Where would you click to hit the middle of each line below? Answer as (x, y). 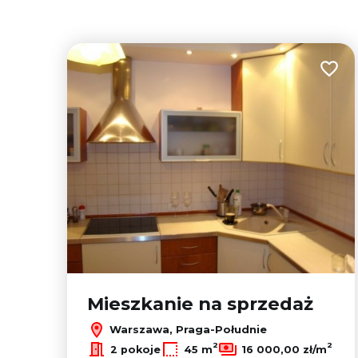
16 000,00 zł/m (284, 349)
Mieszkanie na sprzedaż (200, 304)
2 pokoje (135, 349)
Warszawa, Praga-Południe (187, 329)
